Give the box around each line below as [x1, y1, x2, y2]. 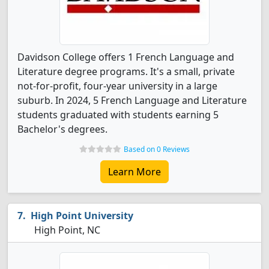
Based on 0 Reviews [124, 144, 190, 154]
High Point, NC [32, 223, 100, 237]
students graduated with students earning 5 [17, 108, 219, 121]
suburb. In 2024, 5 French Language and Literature [17, 94, 247, 107]
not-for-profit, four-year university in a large [17, 79, 217, 92]
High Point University [31, 209, 133, 222]
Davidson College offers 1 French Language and [17, 50, 234, 64]
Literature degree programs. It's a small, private [17, 65, 235, 78]
